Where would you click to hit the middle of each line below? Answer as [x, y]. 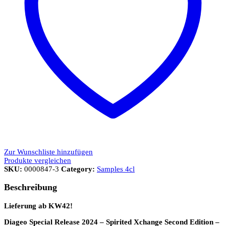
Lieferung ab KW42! [38, 206]
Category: [79, 169]
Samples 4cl [116, 169]
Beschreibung [31, 187]
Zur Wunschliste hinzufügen [48, 152]
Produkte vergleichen [38, 160]
